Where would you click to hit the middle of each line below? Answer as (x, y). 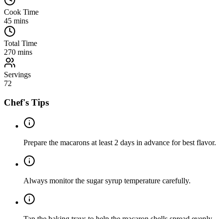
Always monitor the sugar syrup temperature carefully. (107, 181)
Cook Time (21, 12)
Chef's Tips (26, 102)
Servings (17, 74)
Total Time (21, 43)
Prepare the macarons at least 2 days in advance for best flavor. (120, 143)
